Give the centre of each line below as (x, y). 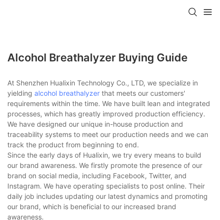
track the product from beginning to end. (73, 144)
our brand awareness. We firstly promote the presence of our (105, 165)
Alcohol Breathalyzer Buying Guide (97, 57)
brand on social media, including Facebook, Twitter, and (97, 175)
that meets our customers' (142, 93)
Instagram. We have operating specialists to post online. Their (106, 186)
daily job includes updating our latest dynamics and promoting (108, 196)
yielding (21, 93)
